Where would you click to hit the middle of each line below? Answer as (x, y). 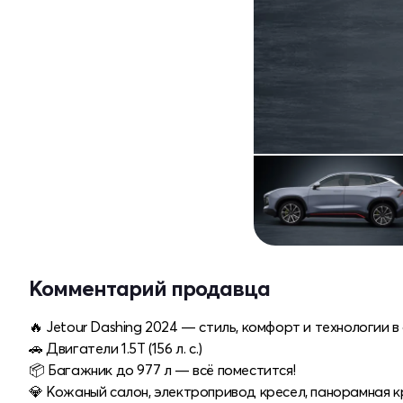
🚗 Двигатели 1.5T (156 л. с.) (116, 348)
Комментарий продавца (149, 288)
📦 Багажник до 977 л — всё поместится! (162, 369)
